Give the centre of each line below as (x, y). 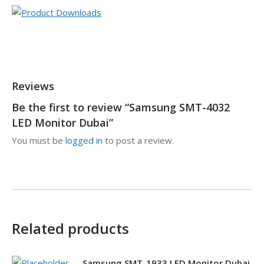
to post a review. (138, 140)
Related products (70, 228)
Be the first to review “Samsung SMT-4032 (121, 107)
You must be (39, 140)
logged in (84, 140)
